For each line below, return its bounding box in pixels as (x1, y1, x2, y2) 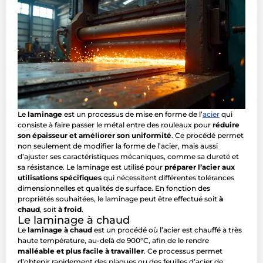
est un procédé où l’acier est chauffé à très (92, 225, 242, 235)
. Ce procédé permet (171, 131, 244, 140)
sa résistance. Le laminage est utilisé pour (18, 163, 164, 172)
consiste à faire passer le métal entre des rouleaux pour (18, 120, 213, 130)
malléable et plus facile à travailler (18, 247, 144, 256)
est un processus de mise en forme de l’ (62, 110, 203, 119)
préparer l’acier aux (164, 163, 235, 172)
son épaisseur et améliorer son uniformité (18, 131, 171, 140)
